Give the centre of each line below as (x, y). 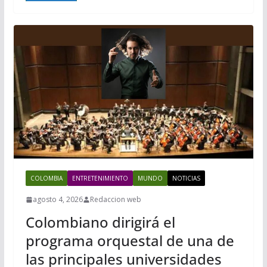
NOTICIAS (186, 178)
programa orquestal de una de (130, 241)
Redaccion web (115, 200)
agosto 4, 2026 (58, 200)
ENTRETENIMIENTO (100, 178)
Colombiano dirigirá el (100, 222)
